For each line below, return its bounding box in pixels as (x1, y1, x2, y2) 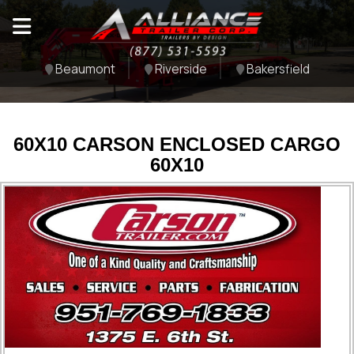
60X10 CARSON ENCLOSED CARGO (13, 134, 341, 155)
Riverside (152, 60, 207, 77)
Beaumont (52, 60, 115, 77)
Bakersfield (243, 60, 310, 77)
